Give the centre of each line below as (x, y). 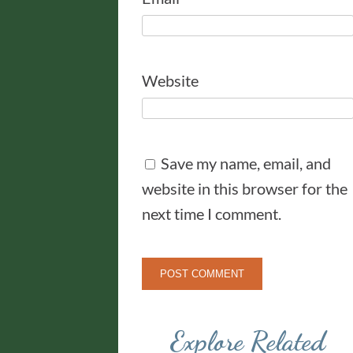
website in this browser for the (245, 189)
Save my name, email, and (246, 163)
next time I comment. (212, 214)
